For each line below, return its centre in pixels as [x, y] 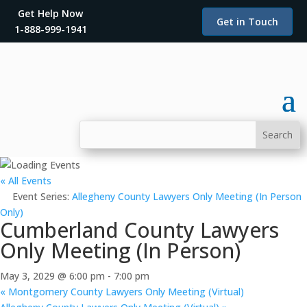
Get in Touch [248, 21]
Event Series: [42, 196]
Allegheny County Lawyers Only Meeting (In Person [187, 196]
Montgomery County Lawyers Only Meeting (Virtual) [125, 292]
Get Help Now [51, 13]
